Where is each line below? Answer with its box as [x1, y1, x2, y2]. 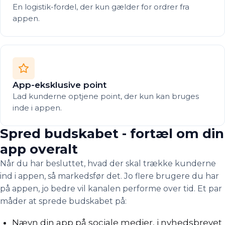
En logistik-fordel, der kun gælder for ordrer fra [13, 2, 189, 12]
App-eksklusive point [13, 80, 106, 90]
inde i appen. [13, 103, 62, 113]
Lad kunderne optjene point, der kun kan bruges [13, 91, 199, 101]
